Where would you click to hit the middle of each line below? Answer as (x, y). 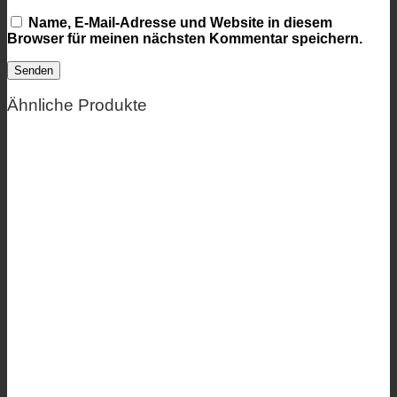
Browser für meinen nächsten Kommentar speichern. (185, 38)
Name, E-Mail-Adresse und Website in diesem (180, 22)
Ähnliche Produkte (77, 105)
